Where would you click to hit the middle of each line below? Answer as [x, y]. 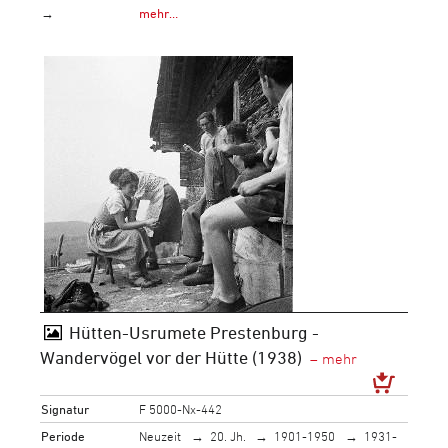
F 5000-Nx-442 [181, 408]
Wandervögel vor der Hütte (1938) [171, 357]
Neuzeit [160, 435]
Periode [63, 435]
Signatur [65, 408]
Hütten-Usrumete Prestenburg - [193, 332]
